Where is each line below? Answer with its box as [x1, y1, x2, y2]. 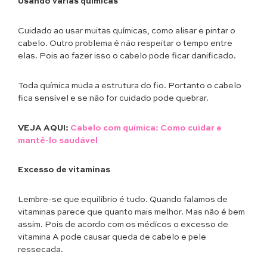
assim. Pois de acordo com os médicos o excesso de [18, 221, 228, 229]
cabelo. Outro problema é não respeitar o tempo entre [18, 39, 232, 48]
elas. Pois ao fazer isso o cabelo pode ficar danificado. [18, 51, 236, 60]
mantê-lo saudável [18, 136, 98, 145]
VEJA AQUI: [18, 123, 70, 132]
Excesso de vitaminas [18, 166, 110, 175]
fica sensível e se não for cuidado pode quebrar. [18, 94, 209, 103]
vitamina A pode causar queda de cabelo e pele [18, 233, 206, 242]
